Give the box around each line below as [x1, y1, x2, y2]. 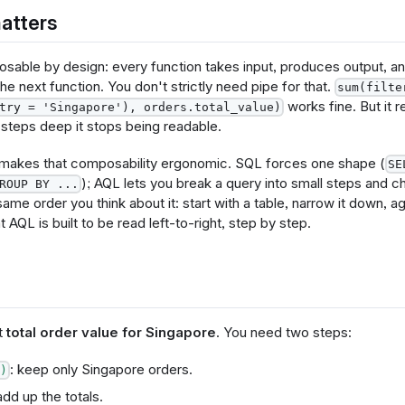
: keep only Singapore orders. [9, 361, 193, 379]
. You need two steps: [215, 324, 352, 342]
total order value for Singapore [5, 324, 216, 342]
